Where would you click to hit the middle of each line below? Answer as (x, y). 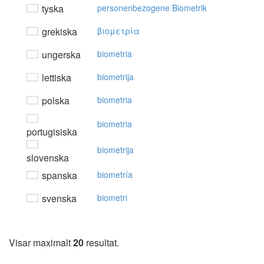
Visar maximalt (41, 243)
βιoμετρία (118, 31)
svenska (58, 199)
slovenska (48, 158)
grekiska (58, 32)
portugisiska (52, 132)
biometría (115, 175)
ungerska (60, 55)
